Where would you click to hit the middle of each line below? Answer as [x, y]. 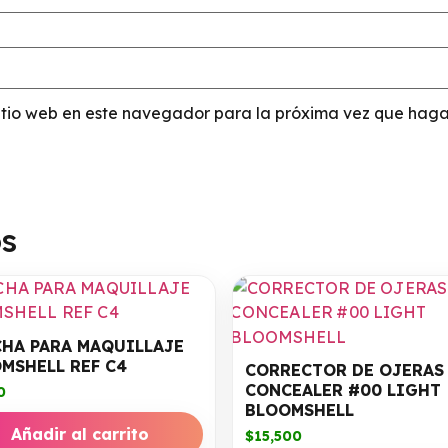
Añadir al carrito [79, 434]
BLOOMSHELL [299, 410]
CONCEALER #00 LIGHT [343, 390]
